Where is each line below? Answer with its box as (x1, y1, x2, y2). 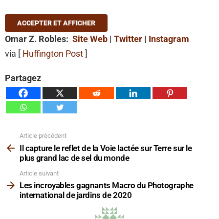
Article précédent (20, 132, 66, 140)
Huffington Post (22, 48, 83, 59)
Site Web (72, 34, 108, 44)
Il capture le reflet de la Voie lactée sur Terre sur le (20, 143, 192, 153)
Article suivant (20, 169, 59, 177)
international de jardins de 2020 (20, 190, 132, 200)
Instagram (149, 34, 189, 44)
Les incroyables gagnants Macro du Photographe (20, 180, 194, 191)
